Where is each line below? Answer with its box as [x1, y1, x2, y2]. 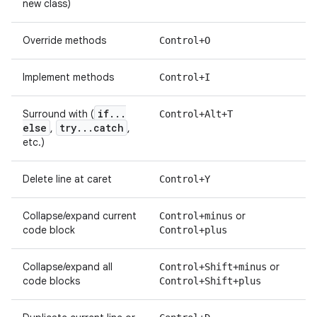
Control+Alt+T [159, 108, 233, 120]
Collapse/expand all [23, 260, 113, 273]
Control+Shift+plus [159, 275, 261, 287]
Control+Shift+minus [159, 261, 267, 272]
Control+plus [159, 224, 227, 236]
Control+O [159, 35, 210, 46]
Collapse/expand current [23, 209, 137, 222]
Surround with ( [23, 108, 94, 120]
